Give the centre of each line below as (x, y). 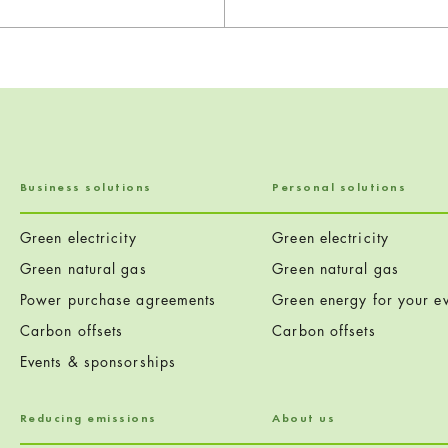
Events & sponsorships (98, 361)
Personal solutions (339, 186)
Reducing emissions (88, 417)
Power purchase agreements (118, 299)
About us (304, 417)
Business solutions (85, 186)
